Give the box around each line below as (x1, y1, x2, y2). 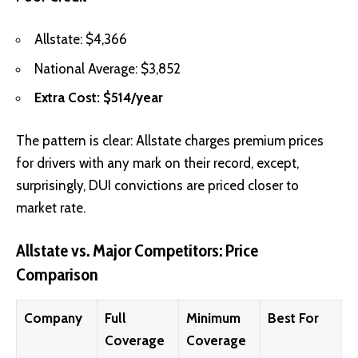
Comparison (16, 264, 98, 286)
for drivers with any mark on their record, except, (16, 154, 299, 171)
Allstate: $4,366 (34, 31, 127, 48)
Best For (267, 309, 319, 326)
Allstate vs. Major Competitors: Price (16, 240, 258, 262)
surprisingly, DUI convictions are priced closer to (16, 177, 299, 193)
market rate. (16, 199, 86, 216)
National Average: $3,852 (34, 60, 181, 77)
